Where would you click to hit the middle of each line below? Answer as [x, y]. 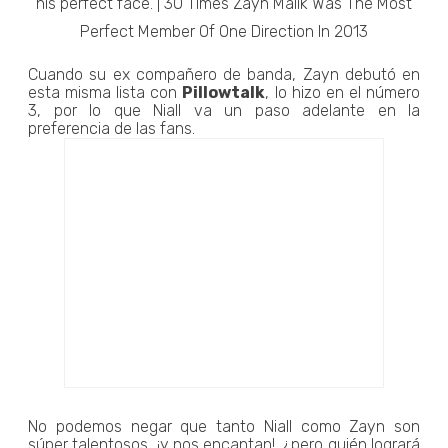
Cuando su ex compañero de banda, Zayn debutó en [224, 74]
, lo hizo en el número [343, 92]
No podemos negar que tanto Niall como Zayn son [224, 426]
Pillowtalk [224, 92]
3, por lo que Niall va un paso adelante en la [224, 110]
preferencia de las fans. [111, 128]
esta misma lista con [105, 92]
